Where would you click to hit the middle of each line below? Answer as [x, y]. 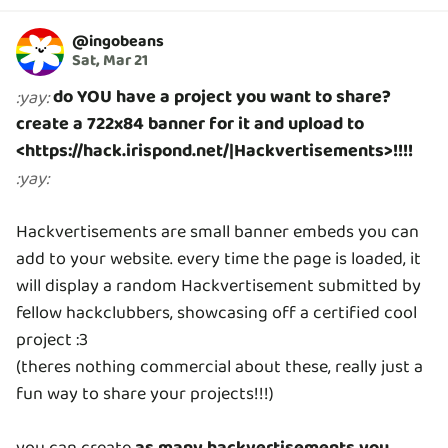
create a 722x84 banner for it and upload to [190, 123]
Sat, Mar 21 [110, 61]
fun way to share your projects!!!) [145, 393]
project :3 [52, 339]
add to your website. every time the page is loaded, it [218, 258]
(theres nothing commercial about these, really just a [219, 366]
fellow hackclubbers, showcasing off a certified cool [216, 312]
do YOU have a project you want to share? [222, 96]
